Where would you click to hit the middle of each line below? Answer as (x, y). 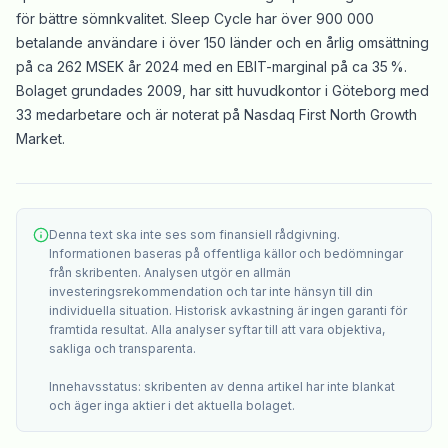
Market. (44, 138)
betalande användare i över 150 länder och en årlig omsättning (222, 42)
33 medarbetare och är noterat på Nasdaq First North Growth (216, 114)
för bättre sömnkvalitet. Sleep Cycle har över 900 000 (195, 18)
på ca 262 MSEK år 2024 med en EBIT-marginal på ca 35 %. (211, 66)
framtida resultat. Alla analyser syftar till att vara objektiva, (217, 329)
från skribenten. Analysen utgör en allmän (170, 272)
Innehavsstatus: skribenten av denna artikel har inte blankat (222, 386)
